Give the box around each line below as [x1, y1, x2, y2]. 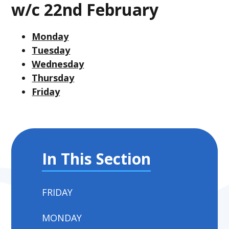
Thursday [32, 71, 75, 84]
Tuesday [32, 43, 71, 56]
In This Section [42, 148, 151, 169]
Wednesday [32, 57, 84, 70]
